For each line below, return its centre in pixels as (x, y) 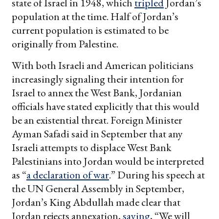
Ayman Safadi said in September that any (97, 134)
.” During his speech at (157, 175)
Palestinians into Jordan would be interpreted (108, 161)
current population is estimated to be (90, 30)
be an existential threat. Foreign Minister (97, 120)
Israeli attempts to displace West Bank (92, 148)
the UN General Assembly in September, (98, 189)
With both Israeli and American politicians (103, 66)
